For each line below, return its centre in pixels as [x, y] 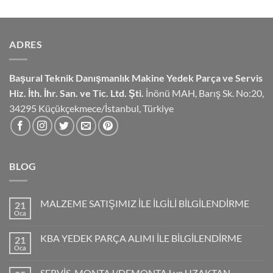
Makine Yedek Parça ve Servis [196, 77]
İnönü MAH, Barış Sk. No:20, [204, 93]
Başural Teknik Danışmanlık [69, 77]
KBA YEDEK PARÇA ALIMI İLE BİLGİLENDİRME [141, 238]
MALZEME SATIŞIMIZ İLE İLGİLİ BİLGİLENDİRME [145, 204]
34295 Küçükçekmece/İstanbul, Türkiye [91, 108]
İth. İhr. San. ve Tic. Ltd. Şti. [86, 93]
